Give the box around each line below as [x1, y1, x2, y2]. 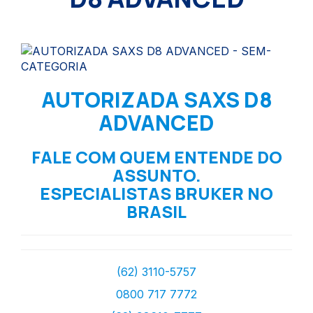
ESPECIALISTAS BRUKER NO [40, 182, 273, 205]
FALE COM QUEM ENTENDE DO [31, 145, 282, 168]
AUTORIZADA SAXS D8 [41, 85, 272, 114]
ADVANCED [99, 108, 214, 137]
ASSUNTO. [112, 163, 201, 187]
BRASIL [126, 200, 187, 223]
